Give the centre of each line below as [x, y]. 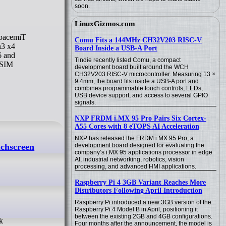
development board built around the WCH [132, 67]
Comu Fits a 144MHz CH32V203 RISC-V [138, 40]
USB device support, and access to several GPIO [141, 95]
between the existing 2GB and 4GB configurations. [144, 216]
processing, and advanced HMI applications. [135, 166]
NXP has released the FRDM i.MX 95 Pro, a [134, 138]
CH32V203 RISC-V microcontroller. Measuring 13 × [145, 74]
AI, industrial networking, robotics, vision [129, 159]
